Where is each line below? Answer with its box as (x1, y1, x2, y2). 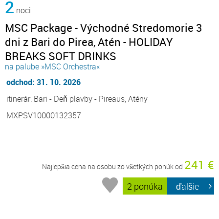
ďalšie (176, 180, 199, 192)
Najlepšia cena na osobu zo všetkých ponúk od (42, 162, 184, 172)
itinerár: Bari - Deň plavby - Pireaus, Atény (6, 93, 148, 105)
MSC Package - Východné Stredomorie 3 (5, 21, 202, 35)
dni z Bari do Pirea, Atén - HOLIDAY (5, 35, 173, 49)
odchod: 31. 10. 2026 (6, 77, 81, 88)
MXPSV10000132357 (6, 110, 81, 121)
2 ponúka (127, 180, 163, 192)
